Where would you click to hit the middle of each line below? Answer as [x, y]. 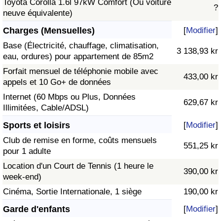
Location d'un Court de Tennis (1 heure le [78, 166]
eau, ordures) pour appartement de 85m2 [78, 57]
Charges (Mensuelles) [49, 31]
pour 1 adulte [27, 151]
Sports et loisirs [37, 126]
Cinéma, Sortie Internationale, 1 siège [72, 192]
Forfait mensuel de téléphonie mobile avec [81, 72]
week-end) [22, 177]
